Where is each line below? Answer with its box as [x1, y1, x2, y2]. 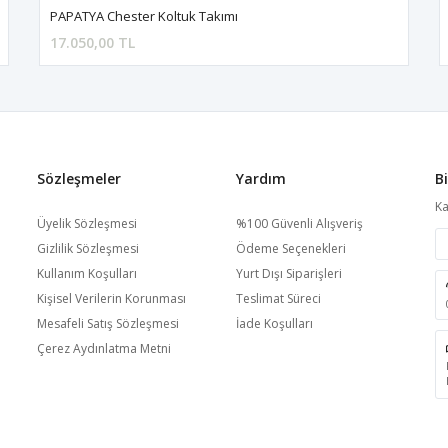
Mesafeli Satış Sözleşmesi [36, 315, 179, 332]
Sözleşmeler [36, 169, 121, 188]
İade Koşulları [235, 315, 313, 332]
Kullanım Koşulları [36, 265, 137, 282]
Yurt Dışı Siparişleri [235, 265, 342, 282]
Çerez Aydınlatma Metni [36, 340, 171, 357]
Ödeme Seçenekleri [235, 240, 346, 257]
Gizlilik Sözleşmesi [36, 240, 139, 257]
